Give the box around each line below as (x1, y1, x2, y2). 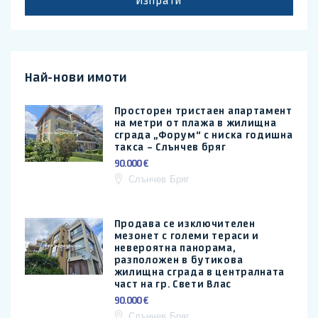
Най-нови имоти (25, 69, 128, 85)
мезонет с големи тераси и (114, 229, 260, 243)
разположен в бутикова (114, 253, 243, 267)
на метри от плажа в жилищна (114, 116, 277, 130)
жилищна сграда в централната (114, 265, 285, 279)
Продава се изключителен (114, 217, 256, 231)
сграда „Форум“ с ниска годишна (114, 128, 293, 142)
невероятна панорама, (114, 241, 236, 255)
